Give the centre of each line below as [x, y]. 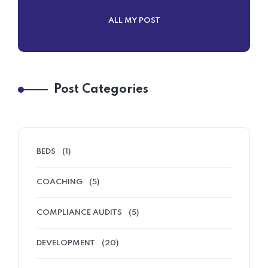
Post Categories [101, 89]
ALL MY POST [134, 20]
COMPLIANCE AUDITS [79, 212]
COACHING [60, 182]
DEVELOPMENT [66, 243]
